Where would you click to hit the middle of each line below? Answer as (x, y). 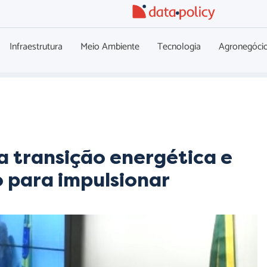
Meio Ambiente (110, 47)
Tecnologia (179, 47)
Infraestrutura (36, 47)
